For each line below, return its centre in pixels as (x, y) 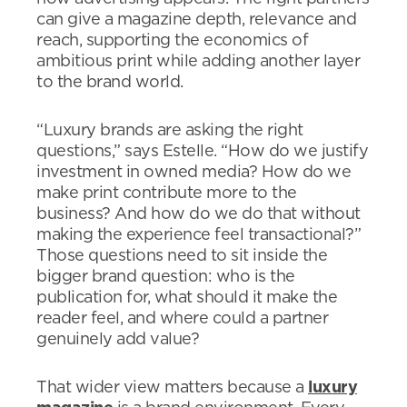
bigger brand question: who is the (166, 277)
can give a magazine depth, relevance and (196, 20)
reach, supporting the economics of (172, 41)
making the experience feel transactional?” (199, 235)
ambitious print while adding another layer (198, 62)
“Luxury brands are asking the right (170, 131)
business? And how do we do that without (199, 214)
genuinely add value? (118, 340)
